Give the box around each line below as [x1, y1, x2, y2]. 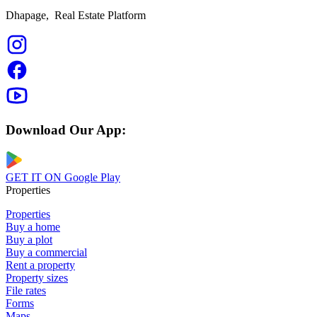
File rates [6, 284, 46, 297]
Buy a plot [6, 234, 52, 246]
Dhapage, [6, 8, 49, 21]
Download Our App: [6, 122, 126, 138]
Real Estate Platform [49, 8, 146, 21]
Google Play [64, 171, 120, 184]
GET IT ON [6, 171, 62, 184]
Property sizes [6, 272, 68, 284]
